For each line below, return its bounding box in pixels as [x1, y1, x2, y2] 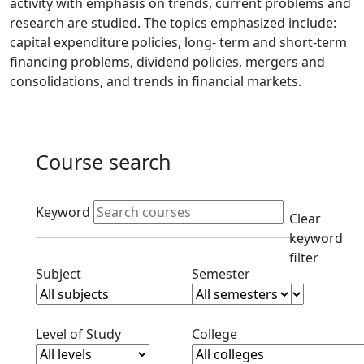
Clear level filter [120, 324, 215, 342]
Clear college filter [236, 324, 348, 342]
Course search [36, 148, 171, 175]
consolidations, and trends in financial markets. [10, 72, 301, 90]
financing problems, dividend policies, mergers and [10, 53, 325, 71]
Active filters [35, 184, 143, 210]
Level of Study [36, 325, 121, 343]
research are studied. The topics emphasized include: [10, 14, 336, 32]
